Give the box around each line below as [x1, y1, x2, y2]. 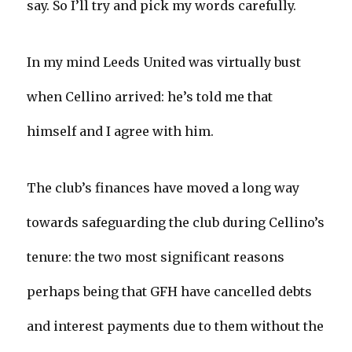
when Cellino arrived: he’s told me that [27, 89, 273, 105]
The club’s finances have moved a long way [27, 180, 300, 196]
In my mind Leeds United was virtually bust [27, 54, 302, 71]
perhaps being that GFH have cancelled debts [27, 284, 313, 300]
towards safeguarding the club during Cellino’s [27, 214, 325, 231]
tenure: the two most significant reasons [27, 249, 285, 266]
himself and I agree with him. [27, 123, 214, 140]
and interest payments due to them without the [27, 318, 324, 335]
